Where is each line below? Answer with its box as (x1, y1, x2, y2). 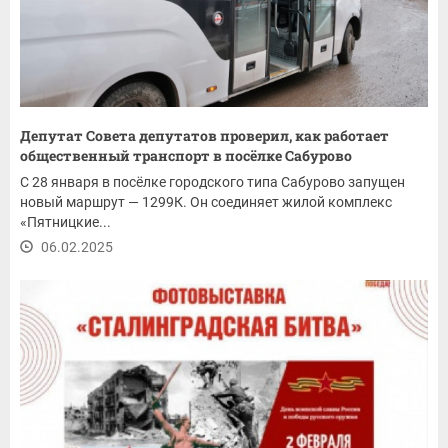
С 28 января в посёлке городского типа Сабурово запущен (20, 174, 405, 191)
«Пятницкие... (20, 214, 111, 231)
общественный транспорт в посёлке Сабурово (20, 146, 352, 166)
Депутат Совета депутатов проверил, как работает (20, 126, 389, 146)
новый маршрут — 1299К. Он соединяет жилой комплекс (20, 194, 392, 211)
